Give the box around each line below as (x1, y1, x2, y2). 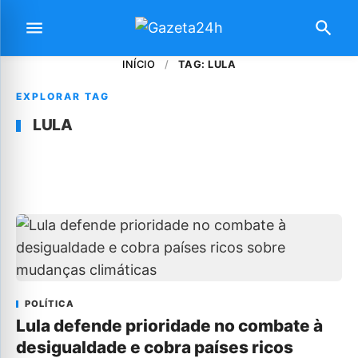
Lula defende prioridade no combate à (16, 316, 323, 336)
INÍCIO (122, 58, 155, 70)
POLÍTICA (25, 298, 74, 309)
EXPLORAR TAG (16, 90, 109, 102)
